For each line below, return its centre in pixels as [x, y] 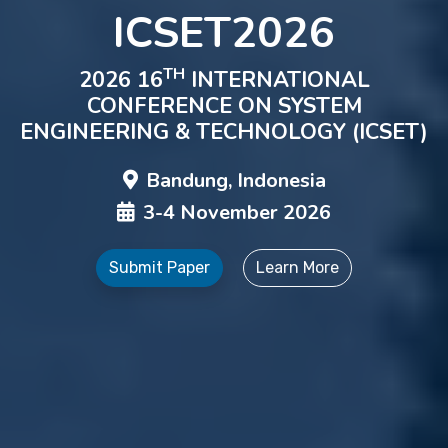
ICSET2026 [224, 33]
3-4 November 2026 [237, 212]
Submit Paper [159, 267]
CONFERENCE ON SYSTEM [224, 106]
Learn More [297, 267]
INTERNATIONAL [277, 80]
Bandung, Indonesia [235, 180]
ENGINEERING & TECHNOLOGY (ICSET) [224, 132]
